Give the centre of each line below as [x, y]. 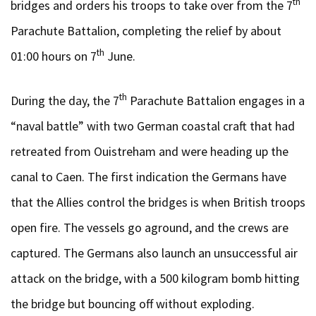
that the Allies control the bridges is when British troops [158, 202]
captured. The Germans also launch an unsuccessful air [154, 253]
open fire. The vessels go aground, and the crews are [150, 227]
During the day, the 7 [65, 100]
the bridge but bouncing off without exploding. [133, 303]
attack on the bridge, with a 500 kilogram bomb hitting [155, 278]
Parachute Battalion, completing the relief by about [146, 30]
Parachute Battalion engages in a [216, 100]
